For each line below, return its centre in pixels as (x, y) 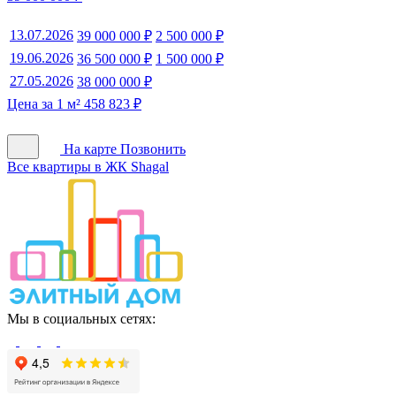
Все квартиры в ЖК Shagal (88, 167)
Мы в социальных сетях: (81, 319)
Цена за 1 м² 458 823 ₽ (74, 104)
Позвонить (153, 149)
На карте (90, 149)
